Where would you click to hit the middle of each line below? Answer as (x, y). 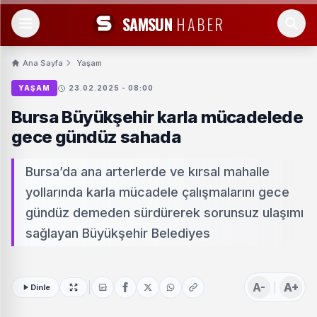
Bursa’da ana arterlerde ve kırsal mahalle (148, 172)
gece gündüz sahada (97, 137)
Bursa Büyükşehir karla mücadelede (157, 117)
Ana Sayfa (43, 63)
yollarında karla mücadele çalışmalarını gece (157, 192)
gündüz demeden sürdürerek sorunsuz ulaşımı (165, 213)
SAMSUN (147, 24)
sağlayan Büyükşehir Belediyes (118, 233)
